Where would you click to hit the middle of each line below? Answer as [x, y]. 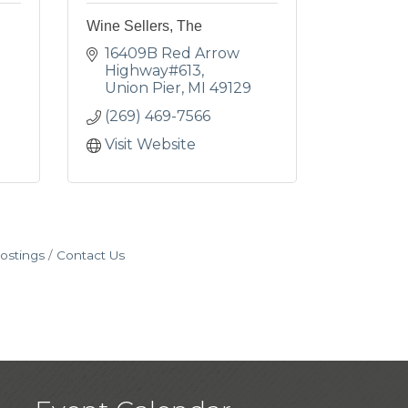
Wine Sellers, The [144, 26]
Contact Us [90, 255]
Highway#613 [153, 71]
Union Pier [143, 88]
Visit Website [150, 144]
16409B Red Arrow [172, 53]
